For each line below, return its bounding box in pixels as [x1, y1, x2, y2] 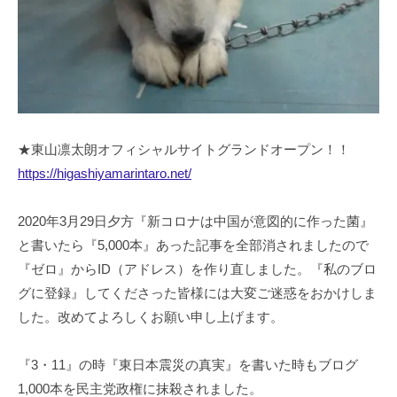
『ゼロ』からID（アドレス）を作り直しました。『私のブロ [18, 261, 377, 276]
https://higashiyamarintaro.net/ [18, 165, 191, 181]
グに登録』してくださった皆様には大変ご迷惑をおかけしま [18, 284, 377, 300]
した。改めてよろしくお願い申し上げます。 [18, 308, 284, 324]
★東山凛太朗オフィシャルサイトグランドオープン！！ [18, 141, 350, 157]
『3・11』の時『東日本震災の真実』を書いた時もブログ [18, 356, 358, 372]
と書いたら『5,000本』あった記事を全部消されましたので [18, 237, 369, 253]
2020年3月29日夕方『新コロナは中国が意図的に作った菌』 [18, 213, 373, 229]
